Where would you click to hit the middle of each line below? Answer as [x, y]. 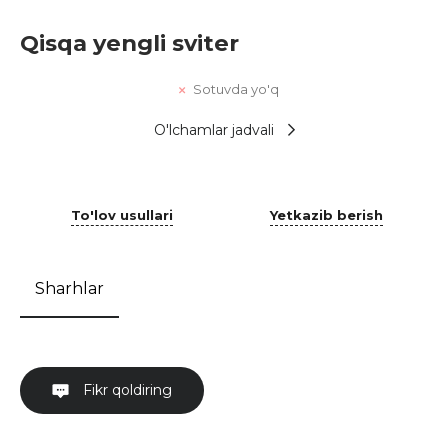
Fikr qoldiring [125, 389]
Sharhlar [69, 288]
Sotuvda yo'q [236, 89]
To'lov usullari [122, 214]
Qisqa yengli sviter [129, 43]
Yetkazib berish [326, 214]
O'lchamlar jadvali [213, 129]
